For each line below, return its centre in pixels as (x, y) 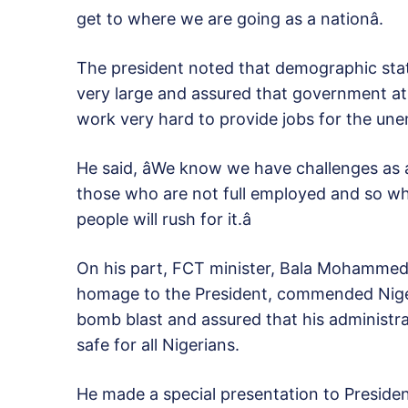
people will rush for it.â (164, 219)
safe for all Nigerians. (158, 345)
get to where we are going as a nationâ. (230, 19)
